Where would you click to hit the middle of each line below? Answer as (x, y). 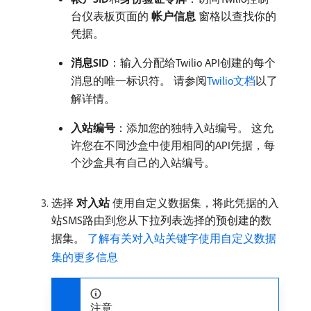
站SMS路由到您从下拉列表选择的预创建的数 (161, 220)
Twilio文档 (231, 81)
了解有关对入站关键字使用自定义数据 (182, 238)
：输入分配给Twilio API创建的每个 (192, 62)
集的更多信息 (85, 257)
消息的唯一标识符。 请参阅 (139, 81)
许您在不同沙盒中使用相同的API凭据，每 (173, 145)
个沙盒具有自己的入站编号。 (143, 162)
